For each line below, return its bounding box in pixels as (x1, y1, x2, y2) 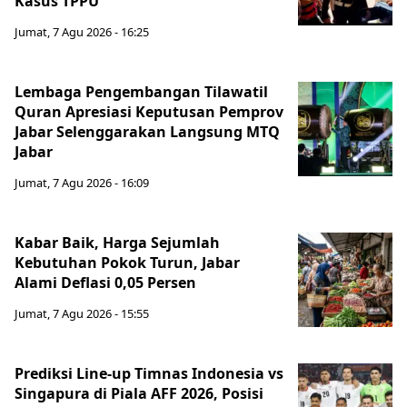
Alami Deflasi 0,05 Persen (15, 273, 196, 293)
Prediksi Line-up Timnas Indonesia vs (15, 363, 283, 383)
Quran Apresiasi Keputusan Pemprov (15, 102, 283, 122)
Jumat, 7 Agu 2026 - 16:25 (15, 24, 149, 40)
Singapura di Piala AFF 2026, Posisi (15, 383, 263, 403)
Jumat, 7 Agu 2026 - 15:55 (15, 305, 149, 322)
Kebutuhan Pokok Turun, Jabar (15, 253, 240, 273)
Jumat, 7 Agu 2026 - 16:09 (15, 174, 149, 191)
